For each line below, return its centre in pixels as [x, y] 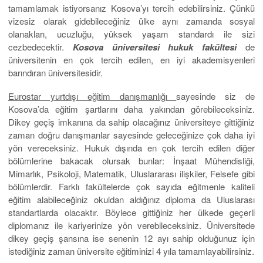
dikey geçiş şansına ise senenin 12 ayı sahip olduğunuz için [131, 238]
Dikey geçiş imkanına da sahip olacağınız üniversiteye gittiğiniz [131, 122]
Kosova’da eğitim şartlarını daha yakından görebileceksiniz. [131, 109]
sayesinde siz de [216, 96]
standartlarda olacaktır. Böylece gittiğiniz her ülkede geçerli [131, 212]
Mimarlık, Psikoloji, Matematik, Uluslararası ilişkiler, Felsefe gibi [131, 173]
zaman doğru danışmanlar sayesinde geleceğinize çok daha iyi [131, 134]
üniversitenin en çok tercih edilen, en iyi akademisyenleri [131, 59]
